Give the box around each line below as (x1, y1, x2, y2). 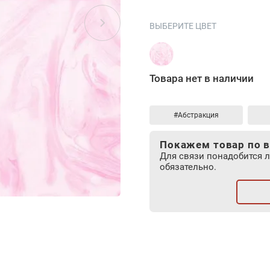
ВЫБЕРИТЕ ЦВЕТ (149, 21, 216, 31)
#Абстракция (174, 111, 219, 119)
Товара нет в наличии (149, 72, 254, 84)
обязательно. (160, 162, 216, 172)
